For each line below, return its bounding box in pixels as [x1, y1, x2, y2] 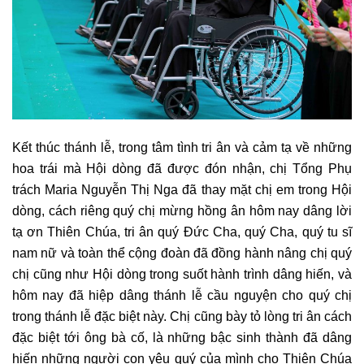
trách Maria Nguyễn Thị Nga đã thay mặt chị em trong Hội [12, 182, 352, 197]
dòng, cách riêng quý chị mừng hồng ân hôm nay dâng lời [12, 203, 352, 219]
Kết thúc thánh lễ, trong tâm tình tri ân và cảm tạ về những [12, 140, 352, 155]
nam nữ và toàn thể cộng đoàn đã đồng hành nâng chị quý [12, 245, 352, 261]
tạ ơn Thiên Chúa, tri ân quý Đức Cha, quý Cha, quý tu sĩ [12, 224, 352, 240]
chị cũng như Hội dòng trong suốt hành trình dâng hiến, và [12, 266, 352, 282]
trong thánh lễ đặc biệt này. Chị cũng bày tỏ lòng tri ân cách [12, 309, 352, 324]
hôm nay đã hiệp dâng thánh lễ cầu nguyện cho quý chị [12, 288, 352, 303]
